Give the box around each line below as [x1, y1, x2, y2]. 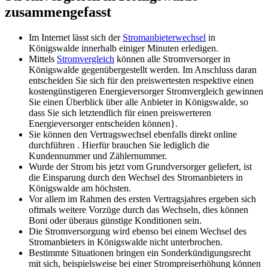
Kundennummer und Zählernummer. [29, 150, 167, 161]
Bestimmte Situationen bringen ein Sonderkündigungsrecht [29, 247, 251, 258]
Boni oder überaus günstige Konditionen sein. [29, 215, 202, 226]
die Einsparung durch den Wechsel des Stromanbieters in [29, 172, 243, 182]
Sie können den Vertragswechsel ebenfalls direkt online [29, 129, 237, 139]
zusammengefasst [5, 4, 111, 20]
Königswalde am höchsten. [29, 182, 131, 193]
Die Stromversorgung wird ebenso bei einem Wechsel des [29, 226, 246, 236]
